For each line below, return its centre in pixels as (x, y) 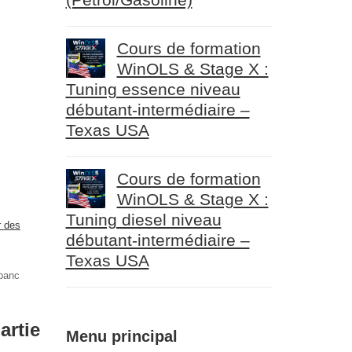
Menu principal (121, 336)
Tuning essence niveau (153, 89)
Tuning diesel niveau (143, 220)
